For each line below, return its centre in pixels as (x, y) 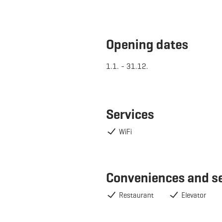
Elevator (194, 195)
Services (130, 114)
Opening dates (147, 44)
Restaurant (137, 195)
